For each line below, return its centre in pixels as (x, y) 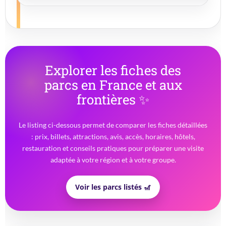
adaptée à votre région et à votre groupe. (113, 160)
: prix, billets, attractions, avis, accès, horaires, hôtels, (113, 137)
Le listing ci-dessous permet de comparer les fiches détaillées (113, 125)
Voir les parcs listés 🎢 (113, 187)
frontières (108, 100)
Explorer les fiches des (113, 70)
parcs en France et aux (113, 85)
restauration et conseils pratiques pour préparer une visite (113, 148)
